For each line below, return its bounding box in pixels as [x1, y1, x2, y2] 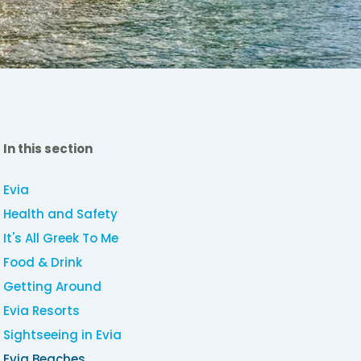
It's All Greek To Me [3, 229, 119, 247]
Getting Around [3, 277, 102, 295]
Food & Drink [3, 253, 83, 271]
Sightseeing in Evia [3, 326, 122, 343]
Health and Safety [3, 205, 118, 222]
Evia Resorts [3, 301, 81, 319]
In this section [3, 139, 93, 157]
